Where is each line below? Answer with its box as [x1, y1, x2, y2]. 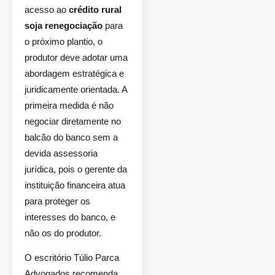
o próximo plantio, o [25, 36, 103, 47]
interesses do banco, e [25, 212, 115, 222]
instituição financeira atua [25, 180, 125, 190]
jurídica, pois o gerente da [25, 164, 127, 174]
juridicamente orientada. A [25, 84, 127, 95]
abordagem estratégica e [25, 68, 124, 79]
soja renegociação [25, 20, 103, 31]
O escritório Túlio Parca [25, 252, 119, 263]
